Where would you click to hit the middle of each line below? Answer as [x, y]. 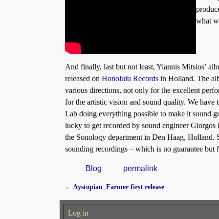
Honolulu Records [130, 79]
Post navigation [100, 197]
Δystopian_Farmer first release [118, 187]
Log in [78, 213]
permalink [140, 169]
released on [83, 79]
